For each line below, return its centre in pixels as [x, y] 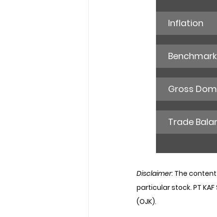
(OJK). [147, 202]
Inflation [186, 23]
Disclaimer [154, 174]
